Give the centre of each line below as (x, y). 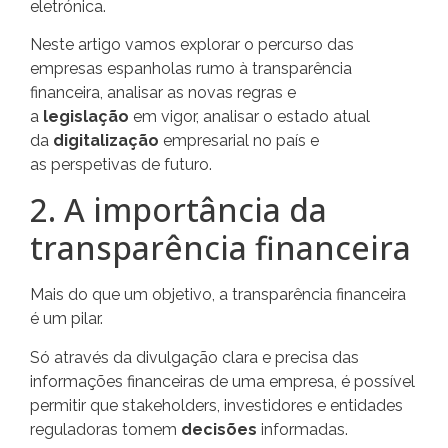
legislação (86, 117)
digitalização (106, 141)
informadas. (302, 429)
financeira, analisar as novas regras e (163, 93)
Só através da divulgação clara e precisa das (194, 357)
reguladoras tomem (105, 429)
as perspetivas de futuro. (121, 165)
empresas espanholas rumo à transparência (191, 69)
